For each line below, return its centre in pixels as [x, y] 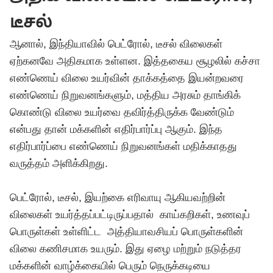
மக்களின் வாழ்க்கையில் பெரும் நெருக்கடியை [110, 266]
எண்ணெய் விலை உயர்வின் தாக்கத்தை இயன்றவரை [127, 78]
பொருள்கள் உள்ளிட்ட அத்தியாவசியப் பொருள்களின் [126, 232]
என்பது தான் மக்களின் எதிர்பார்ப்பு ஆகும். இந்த [116, 129]
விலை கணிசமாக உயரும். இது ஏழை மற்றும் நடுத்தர [126, 249]
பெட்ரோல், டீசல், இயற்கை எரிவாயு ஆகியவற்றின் [118, 197]
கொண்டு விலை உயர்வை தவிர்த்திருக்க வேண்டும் [122, 112]
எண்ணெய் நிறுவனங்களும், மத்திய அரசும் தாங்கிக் [125, 95]
